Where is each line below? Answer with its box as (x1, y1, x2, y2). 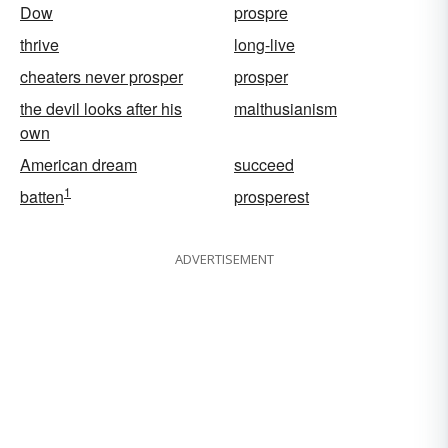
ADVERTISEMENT (174, 249, 274, 268)
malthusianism (234, 96, 337, 120)
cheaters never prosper (20, 64, 183, 88)
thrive (20, 32, 59, 56)
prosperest (234, 184, 309, 208)
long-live (234, 32, 295, 56)
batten (20, 184, 64, 208)
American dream (20, 152, 137, 176)
